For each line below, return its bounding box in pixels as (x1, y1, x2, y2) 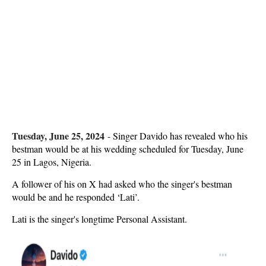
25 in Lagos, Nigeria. (12, 156, 91, 168)
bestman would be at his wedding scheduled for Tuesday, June (12, 142, 243, 155)
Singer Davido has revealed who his (113, 129, 248, 142)
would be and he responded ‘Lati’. (12, 191, 140, 203)
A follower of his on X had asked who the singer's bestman (12, 178, 232, 190)
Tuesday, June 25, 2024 (12, 129, 104, 142)
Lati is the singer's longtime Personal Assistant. (12, 213, 187, 225)
